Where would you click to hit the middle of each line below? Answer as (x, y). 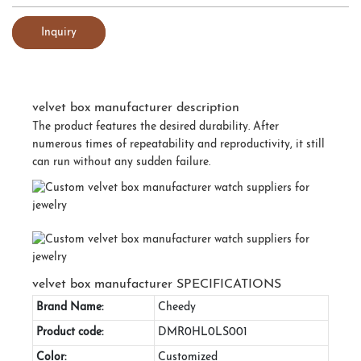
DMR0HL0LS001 (203, 332)
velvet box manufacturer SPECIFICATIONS (157, 284)
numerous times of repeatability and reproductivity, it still (178, 144)
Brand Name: (70, 307)
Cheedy (177, 307)
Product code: (70, 332)
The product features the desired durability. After (156, 127)
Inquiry (59, 32)
